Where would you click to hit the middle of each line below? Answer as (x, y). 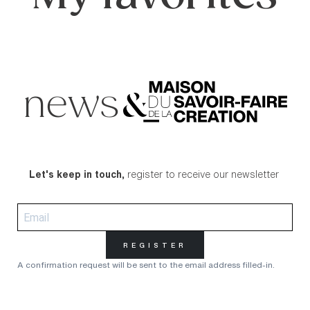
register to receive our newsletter (203, 174)
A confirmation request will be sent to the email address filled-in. (146, 265)
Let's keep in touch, (76, 174)
